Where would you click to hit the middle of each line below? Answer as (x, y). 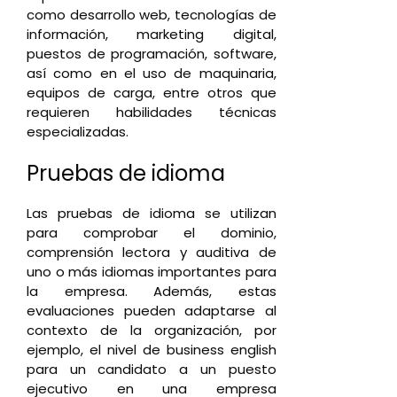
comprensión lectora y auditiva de (152, 252)
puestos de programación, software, (152, 53)
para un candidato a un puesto (152, 369)
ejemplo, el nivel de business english (152, 350)
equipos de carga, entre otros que (152, 92)
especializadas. (78, 131)
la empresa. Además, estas (152, 291)
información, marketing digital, (152, 34)
